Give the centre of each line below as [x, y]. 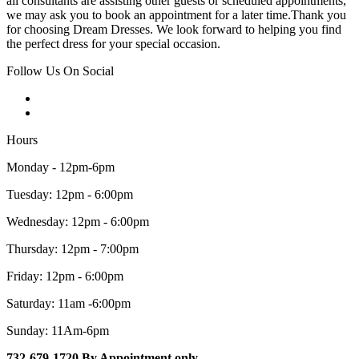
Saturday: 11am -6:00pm [69, 304]
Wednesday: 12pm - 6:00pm [78, 222]
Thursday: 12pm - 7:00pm [73, 249]
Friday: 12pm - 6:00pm [65, 276]
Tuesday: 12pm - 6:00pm [70, 195]
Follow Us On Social [60, 71]
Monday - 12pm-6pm [61, 167]
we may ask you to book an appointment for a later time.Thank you [176, 15]
